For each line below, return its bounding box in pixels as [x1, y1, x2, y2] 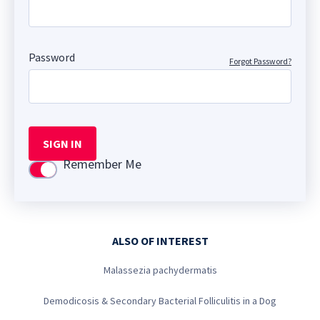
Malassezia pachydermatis [103, 264, 217, 276]
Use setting [29, 162, 91, 179]
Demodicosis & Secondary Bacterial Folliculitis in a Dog [44, 294, 276, 307]
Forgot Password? [229, 55, 291, 66]
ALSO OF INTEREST [111, 234, 209, 248]
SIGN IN [43, 136, 82, 151]
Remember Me [63, 155, 141, 172]
